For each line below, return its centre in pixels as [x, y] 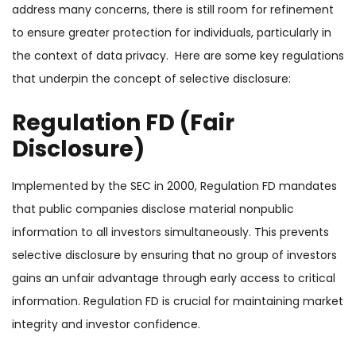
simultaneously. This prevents [245, 232]
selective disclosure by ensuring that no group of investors [174, 255]
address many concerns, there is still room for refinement [173, 10]
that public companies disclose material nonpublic [153, 209]
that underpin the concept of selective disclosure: [151, 79]
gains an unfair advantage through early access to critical [174, 279]
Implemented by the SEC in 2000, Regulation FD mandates [174, 186]
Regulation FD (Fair [123, 123]
